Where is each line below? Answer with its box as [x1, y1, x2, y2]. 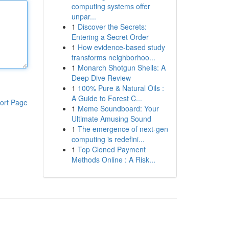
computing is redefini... [71, 134, 145, 144]
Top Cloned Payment [77, 144, 146, 154]
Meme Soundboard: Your [77, 103, 159, 113]
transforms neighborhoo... [71, 52, 155, 62]
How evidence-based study [77, 42, 165, 52]
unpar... [71, 11, 96, 21]
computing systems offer [71, 1, 150, 11]
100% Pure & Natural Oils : [77, 83, 164, 93]
